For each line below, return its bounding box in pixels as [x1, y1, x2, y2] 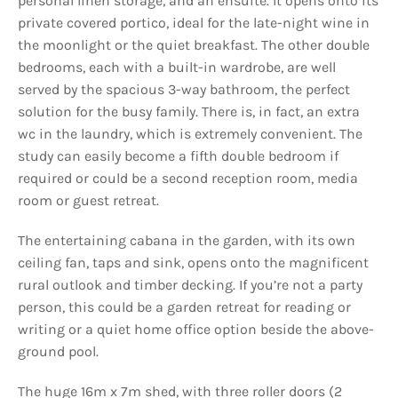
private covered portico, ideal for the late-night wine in [18, 14, 370, 31]
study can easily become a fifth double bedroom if [18, 147, 338, 164]
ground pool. [18, 343, 99, 360]
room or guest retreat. [18, 192, 159, 209]
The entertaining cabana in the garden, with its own [18, 232, 355, 249]
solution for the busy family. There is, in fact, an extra [18, 103, 360, 120]
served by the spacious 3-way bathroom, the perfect [18, 81, 350, 98]
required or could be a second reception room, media [18, 170, 358, 187]
